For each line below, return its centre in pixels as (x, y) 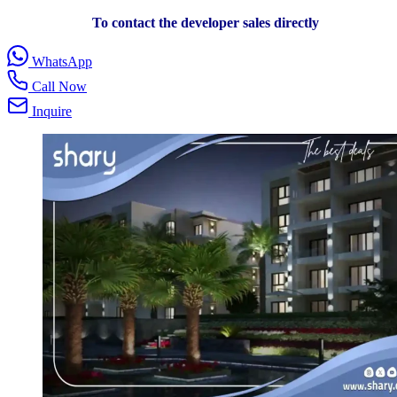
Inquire (52, 112)
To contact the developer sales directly (206, 23)
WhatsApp (62, 62)
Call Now (59, 87)
